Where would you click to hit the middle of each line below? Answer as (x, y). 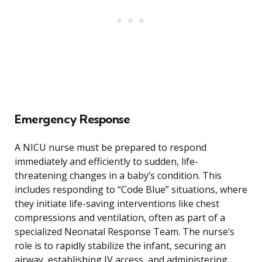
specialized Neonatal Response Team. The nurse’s (125, 232)
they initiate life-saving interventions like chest (117, 204)
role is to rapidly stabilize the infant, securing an (120, 246)
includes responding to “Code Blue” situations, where (131, 190)
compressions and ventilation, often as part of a (120, 218)
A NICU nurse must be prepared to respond (111, 148)
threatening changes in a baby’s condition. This (118, 176)
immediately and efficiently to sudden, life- (106, 162)
